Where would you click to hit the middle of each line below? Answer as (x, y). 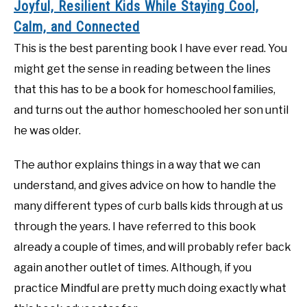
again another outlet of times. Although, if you (133, 267)
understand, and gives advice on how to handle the (145, 185)
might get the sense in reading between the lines (142, 69)
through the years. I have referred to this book (135, 226)
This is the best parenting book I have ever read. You (150, 48)
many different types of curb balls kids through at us (148, 206)
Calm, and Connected (77, 26)
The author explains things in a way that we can (137, 164)
